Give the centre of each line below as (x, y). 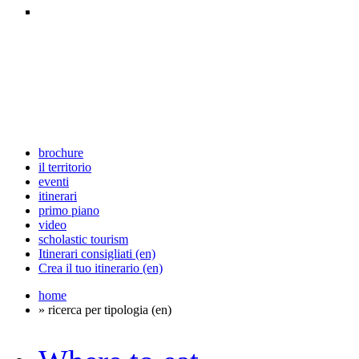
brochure (61, 153)
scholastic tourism (83, 239)
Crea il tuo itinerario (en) (101, 268)
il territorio (65, 167)
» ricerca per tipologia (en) (105, 310)
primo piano (69, 210)
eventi (54, 182)
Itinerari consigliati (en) (97, 254)
